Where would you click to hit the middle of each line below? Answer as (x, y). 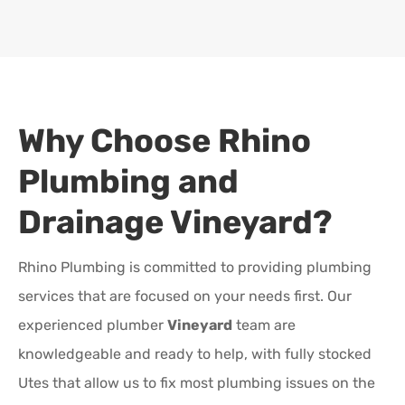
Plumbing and (128, 182)
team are (264, 325)
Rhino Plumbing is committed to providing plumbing (195, 268)
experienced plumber (93, 325)
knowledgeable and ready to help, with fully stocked (195, 354)
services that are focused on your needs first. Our (185, 297)
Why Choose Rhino (165, 141)
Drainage (94, 222)
